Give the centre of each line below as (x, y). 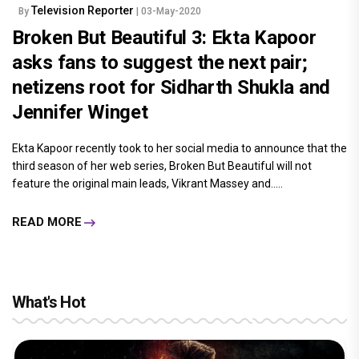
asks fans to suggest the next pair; (160, 62)
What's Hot (48, 302)
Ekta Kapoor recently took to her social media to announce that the (179, 148)
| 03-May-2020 (169, 11)
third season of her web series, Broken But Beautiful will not (162, 165)
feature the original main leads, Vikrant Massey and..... (147, 183)
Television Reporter (84, 10)
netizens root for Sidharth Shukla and (171, 87)
